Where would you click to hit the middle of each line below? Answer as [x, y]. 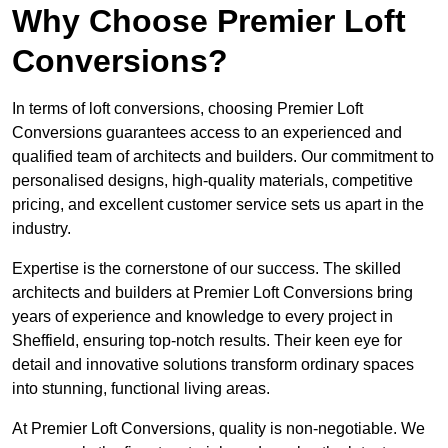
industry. [41, 229]
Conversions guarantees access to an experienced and [207, 133]
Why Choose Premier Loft [209, 21]
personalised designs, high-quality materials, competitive [212, 181]
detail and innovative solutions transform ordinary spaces [213, 365]
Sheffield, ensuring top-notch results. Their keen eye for [207, 341]
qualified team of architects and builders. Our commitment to [223, 157]
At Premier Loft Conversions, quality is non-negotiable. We [218, 429]
